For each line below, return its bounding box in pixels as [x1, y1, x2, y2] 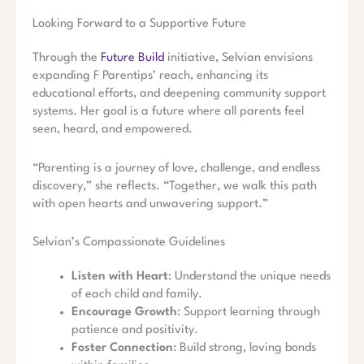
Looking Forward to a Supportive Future [32, 18, 246, 31]
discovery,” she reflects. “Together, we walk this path [32, 180, 317, 193]
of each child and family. [71, 288, 202, 301]
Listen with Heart [71, 271, 168, 284]
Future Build [101, 52, 164, 65]
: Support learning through [177, 306, 320, 319]
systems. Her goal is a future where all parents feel [32, 106, 304, 119]
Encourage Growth [71, 306, 177, 319]
